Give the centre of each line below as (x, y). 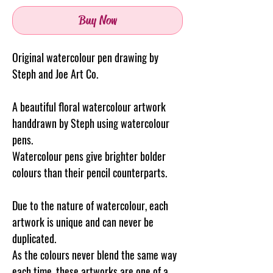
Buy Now (97, 20)
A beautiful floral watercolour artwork (89, 106)
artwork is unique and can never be (83, 222)
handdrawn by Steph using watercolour (91, 123)
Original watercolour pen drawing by (85, 57)
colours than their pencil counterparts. (90, 172)
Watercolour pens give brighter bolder (89, 156)
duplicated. (34, 238)
